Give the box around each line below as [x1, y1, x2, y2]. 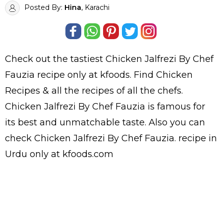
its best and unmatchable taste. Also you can [5, 117, 205, 128]
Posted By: [22, 3, 64, 12]
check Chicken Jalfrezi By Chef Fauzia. [5, 133, 178, 144]
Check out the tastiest [5, 54, 106, 65]
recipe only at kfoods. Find [35, 69, 156, 81]
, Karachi [81, 3, 110, 12]
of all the [116, 85, 158, 97]
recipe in [178, 133, 217, 144]
